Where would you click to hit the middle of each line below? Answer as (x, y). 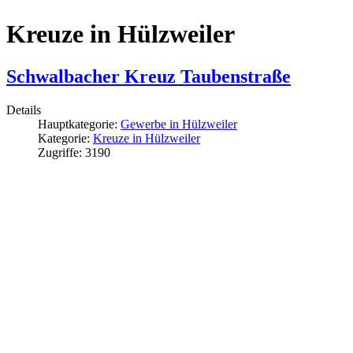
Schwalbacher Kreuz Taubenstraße (149, 76)
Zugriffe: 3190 (74, 152)
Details (24, 110)
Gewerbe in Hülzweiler (179, 124)
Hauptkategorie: (79, 124)
